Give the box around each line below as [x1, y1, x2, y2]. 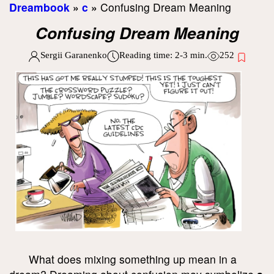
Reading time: [119, 50, 175, 60]
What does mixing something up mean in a [29, 251, 237, 267]
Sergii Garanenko [40, 50, 107, 60]
